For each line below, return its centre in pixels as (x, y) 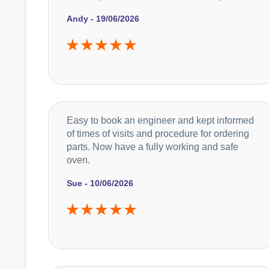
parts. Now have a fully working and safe (153, 147)
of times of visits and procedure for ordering (158, 133)
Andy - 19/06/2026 (103, 18)
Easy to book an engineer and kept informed (160, 120)
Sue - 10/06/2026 (100, 183)
